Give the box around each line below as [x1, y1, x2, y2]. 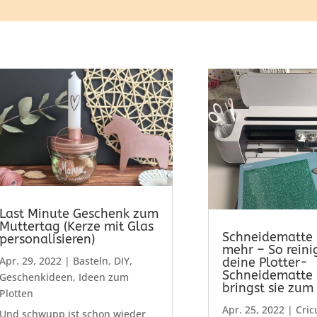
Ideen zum [78, 270, 129, 284]
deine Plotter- [221, 255, 308, 271]
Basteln [72, 254, 108, 268]
